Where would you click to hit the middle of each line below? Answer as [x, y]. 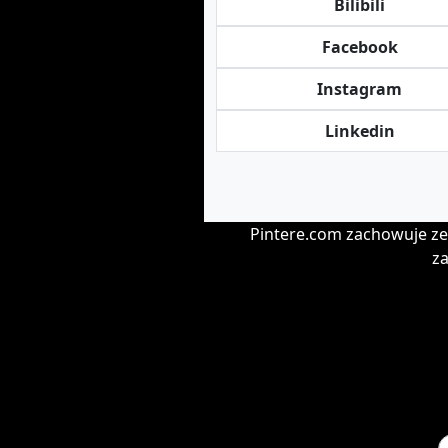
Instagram [360, 89]
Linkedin [359, 131]
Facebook [359, 47]
